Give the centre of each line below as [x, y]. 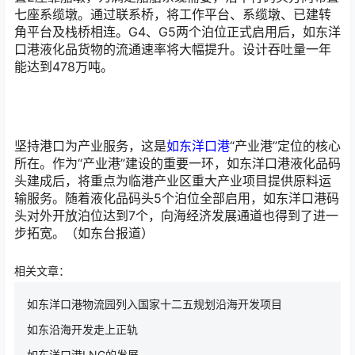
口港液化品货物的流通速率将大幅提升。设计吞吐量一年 [173, 50]
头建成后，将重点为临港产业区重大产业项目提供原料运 [173, 180]
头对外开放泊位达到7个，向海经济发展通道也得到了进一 [176, 215]
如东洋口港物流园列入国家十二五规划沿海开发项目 [155, 304]
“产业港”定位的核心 [285, 145]
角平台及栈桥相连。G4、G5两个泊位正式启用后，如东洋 [177, 32]
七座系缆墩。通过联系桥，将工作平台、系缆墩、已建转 [173, 15]
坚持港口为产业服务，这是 [90, 145]
